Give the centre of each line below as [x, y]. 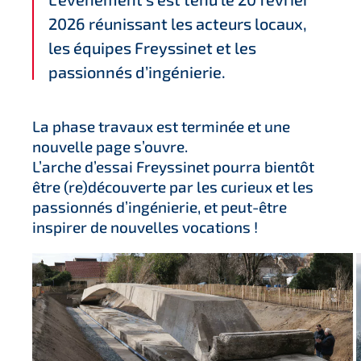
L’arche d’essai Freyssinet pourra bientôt [173, 166]
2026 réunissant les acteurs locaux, [178, 23]
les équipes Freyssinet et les [152, 47]
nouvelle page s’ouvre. [110, 146]
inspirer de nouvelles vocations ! [145, 226]
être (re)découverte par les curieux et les [173, 186]
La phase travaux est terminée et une [161, 126]
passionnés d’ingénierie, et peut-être [160, 206]
